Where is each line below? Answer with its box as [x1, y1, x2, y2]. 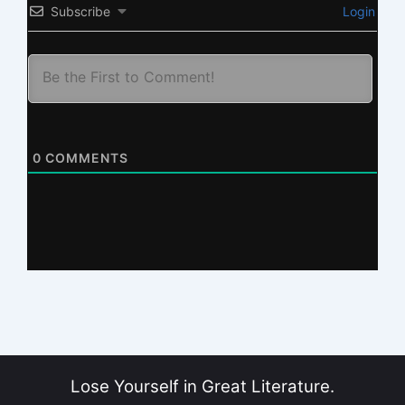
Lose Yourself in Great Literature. [71, 376, 334, 398]
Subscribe [50, 4, 110, 20]
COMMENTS [41, 150, 128, 166]
